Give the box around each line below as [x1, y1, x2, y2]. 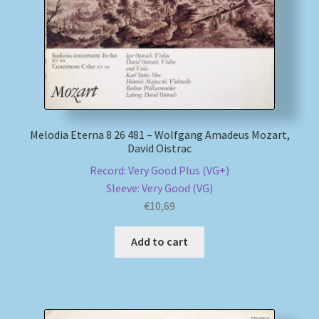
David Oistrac [127, 140, 192, 155]
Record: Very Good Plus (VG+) [90, 162, 229, 177]
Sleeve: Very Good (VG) [106, 180, 213, 195]
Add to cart [131, 234, 188, 249]
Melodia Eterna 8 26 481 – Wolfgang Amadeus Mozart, [29, 127, 290, 142]
